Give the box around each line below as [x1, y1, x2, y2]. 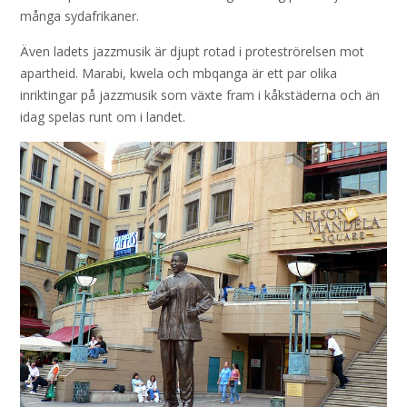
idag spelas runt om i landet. [20, 108, 189, 126]
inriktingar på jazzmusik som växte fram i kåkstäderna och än [20, 86, 380, 104]
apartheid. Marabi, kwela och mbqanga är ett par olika [20, 65, 337, 83]
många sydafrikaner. [20, 6, 143, 25]
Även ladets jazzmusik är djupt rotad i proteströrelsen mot [20, 43, 364, 61]
